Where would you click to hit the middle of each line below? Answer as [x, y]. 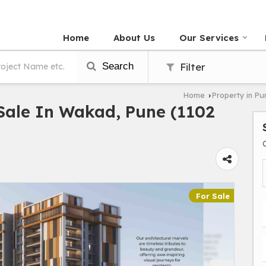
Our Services [209, 38]
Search [116, 66]
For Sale [213, 196]
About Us [134, 38]
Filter [191, 67]
